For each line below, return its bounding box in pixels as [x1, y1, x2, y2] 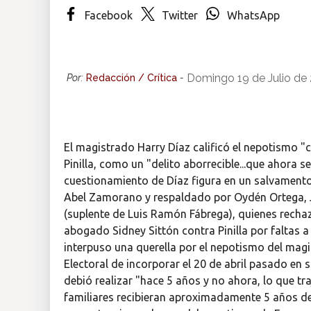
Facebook [85, 8, 133, 22]
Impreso [10, 98, 56, 111]
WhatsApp [227, 8, 280, 22]
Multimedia [10, 58, 72, 72]
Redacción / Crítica [86, 72, 177, 83]
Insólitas [10, 19, 56, 32]
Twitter [162, 8, 198, 22]
